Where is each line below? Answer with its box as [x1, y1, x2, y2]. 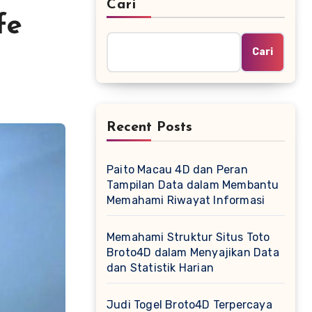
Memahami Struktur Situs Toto [107, 231, 270, 244]
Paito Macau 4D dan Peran [107, 163, 248, 176]
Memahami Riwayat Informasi [107, 194, 265, 207]
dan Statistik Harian [107, 261, 214, 274]
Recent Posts [107, 120, 192, 134]
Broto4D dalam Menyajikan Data [107, 246, 279, 259]
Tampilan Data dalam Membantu [107, 178, 279, 192]
